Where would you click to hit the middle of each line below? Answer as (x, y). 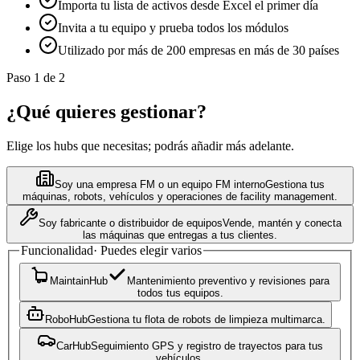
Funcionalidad (57, 250)
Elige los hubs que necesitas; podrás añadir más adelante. (150, 145)
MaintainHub (79, 280)
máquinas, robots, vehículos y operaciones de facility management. (180, 196)
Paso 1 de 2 (36, 78)
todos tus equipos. (180, 292)
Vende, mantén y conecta (282, 223)
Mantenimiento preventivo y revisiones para (228, 280)
